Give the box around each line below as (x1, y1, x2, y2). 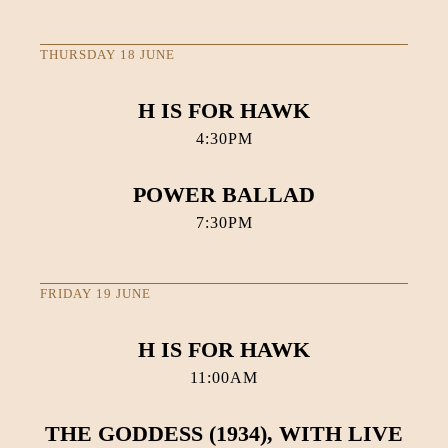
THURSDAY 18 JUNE (40, 46, 175, 62)
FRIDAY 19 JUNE (40, 285, 151, 301)
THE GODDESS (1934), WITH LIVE (45, 420, 403, 446)
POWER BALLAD (133, 181, 315, 207)
